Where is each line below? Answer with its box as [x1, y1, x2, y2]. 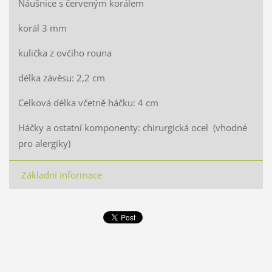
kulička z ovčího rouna [18, 46, 112, 59]
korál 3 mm [18, 21, 67, 34]
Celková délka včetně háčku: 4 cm [18, 96, 158, 109]
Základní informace [21, 168, 102, 181]
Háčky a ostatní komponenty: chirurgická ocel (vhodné [18, 121, 247, 134]
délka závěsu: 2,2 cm [18, 71, 105, 84]
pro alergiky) [18, 137, 70, 149]
